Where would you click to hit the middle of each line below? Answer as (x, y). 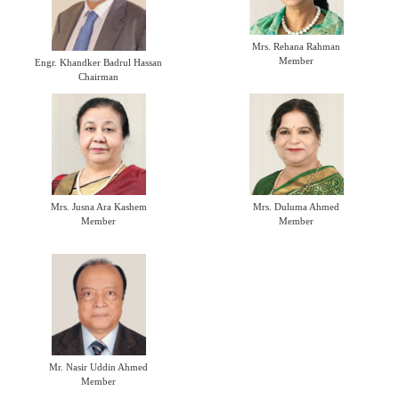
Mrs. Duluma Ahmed (297, 207)
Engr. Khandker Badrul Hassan (99, 62)
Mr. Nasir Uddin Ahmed (99, 367)
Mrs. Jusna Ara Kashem (98, 207)
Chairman (99, 76)
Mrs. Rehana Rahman (297, 47)
